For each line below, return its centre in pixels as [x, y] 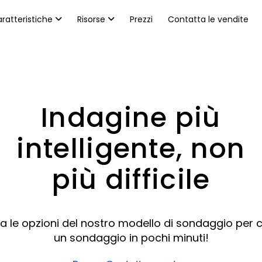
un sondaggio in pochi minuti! [131, 238]
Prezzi [141, 19]
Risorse [92, 19]
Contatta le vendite [208, 19]
